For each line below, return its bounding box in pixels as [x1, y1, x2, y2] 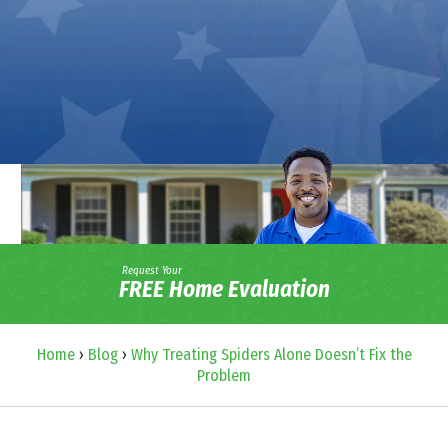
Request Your [121, 264, 182, 278]
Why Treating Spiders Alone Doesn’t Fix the [130, 344, 412, 364]
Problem [197, 365, 251, 385]
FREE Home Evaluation [118, 275, 330, 304]
